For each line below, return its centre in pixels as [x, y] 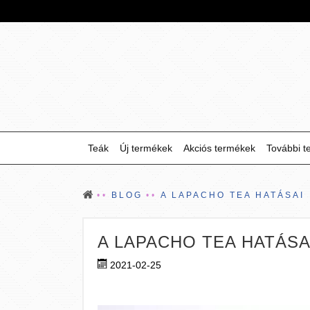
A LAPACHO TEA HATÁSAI [232, 195]
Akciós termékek [219, 148]
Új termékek [146, 148]
